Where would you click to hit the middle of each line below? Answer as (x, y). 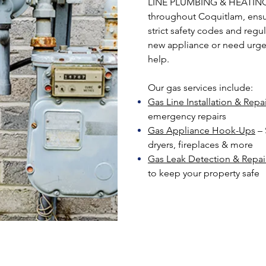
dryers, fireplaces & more (200, 145)
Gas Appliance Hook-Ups (202, 130)
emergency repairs (187, 116)
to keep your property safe (204, 173)
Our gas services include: (200, 88)
